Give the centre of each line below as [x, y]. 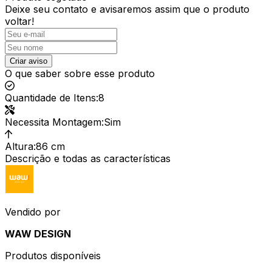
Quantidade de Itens [50, 97]
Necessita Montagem [53, 122]
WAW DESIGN [38, 233]
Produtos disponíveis [53, 255]
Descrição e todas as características [88, 158]
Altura [19, 146]
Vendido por [33, 212]
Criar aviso [29, 61]
